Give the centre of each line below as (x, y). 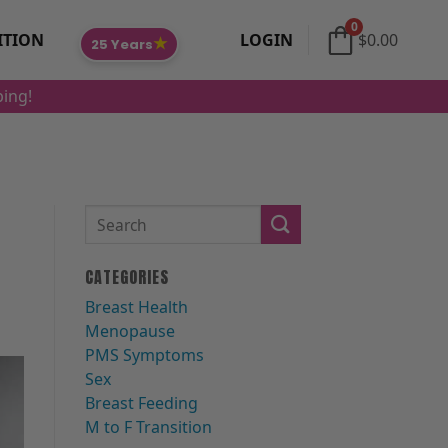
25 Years (122, 44)
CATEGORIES (126, 277)
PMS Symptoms (144, 355)
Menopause (129, 331)
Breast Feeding (141, 403)
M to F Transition (148, 427)
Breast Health (136, 307)
